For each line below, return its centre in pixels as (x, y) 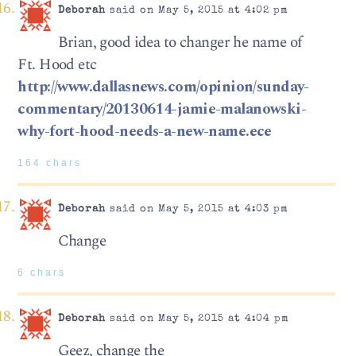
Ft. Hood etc (57, 64)
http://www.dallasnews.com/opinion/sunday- (163, 87)
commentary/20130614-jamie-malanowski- (162, 109)
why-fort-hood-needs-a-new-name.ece (145, 131)
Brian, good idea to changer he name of (180, 42)
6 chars (42, 272)
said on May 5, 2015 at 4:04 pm (197, 319)
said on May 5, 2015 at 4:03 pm (197, 210)
